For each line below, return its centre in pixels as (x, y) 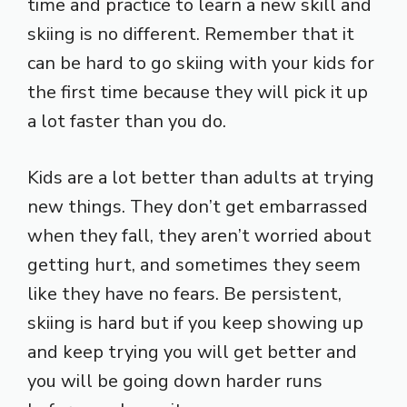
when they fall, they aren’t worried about (199, 235)
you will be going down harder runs (175, 381)
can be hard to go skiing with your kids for (201, 63)
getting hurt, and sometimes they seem (194, 264)
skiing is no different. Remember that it (191, 34)
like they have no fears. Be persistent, (184, 293)
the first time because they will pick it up (198, 92)
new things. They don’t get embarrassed (198, 206)
